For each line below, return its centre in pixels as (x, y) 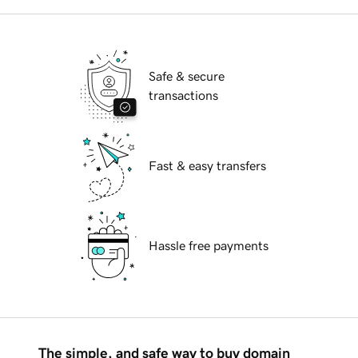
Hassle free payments (209, 246)
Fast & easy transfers (207, 166)
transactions (183, 95)
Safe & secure (187, 76)
